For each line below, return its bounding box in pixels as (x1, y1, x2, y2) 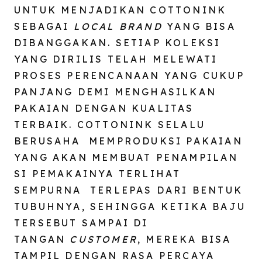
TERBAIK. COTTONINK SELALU (14, 118, 206, 130)
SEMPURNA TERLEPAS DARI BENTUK (14, 184, 243, 196)
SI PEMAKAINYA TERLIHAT (14, 167, 181, 180)
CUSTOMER (70, 233, 138, 245)
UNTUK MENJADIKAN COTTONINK (14, 4, 227, 16)
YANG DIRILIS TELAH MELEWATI (14, 53, 218, 65)
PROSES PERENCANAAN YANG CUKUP (14, 69, 244, 81)
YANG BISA (167, 20, 236, 32)
